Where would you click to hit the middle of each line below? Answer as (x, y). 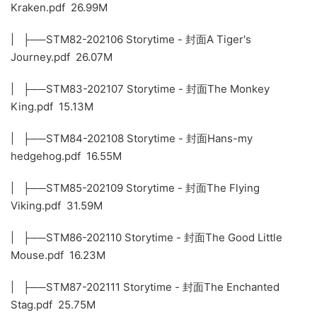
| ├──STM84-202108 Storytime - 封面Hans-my (132, 139)
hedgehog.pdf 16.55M (66, 156)
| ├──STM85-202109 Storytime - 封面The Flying (135, 188)
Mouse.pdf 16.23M (58, 255)
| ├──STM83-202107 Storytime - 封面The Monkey (140, 89)
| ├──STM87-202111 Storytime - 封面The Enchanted (145, 287)
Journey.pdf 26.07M (62, 57)
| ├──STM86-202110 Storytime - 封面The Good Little (146, 238)
